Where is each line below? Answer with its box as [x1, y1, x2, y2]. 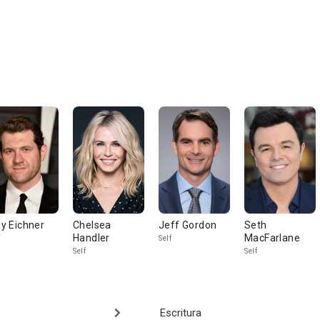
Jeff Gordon [159, 219, 217, 231]
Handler [73, 232, 110, 244]
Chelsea [73, 219, 111, 231]
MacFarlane [244, 232, 300, 244]
